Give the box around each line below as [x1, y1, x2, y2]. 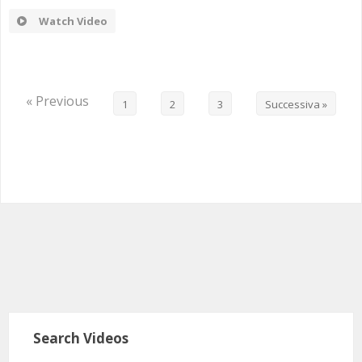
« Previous [26, 92, 89, 111]
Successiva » [265, 97, 327, 112]
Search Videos [33, 329, 128, 348]
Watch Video [39, 14, 107, 29]
